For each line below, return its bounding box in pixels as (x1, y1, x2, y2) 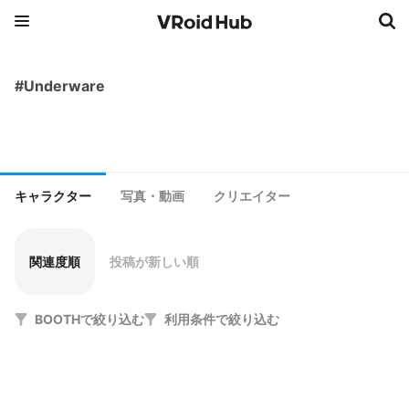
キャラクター (15, 189, 91, 204)
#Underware (15, 77, 105, 95)
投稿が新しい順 (110, 254, 199, 269)
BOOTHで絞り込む (35, 310, 144, 327)
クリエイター (214, 189, 290, 204)
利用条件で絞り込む (164, 311, 279, 327)
